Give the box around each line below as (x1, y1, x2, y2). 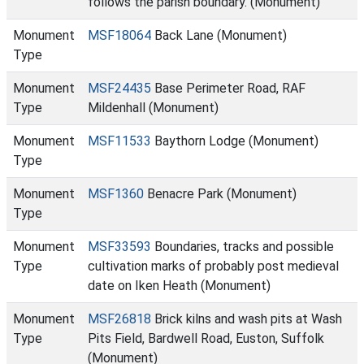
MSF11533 (88, 133, 151, 149)
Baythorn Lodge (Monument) (151, 133, 318, 149)
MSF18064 (88, 28, 151, 43)
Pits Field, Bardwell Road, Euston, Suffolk (88, 331, 324, 346)
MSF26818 (88, 311, 151, 327)
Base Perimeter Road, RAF (151, 80, 305, 96)
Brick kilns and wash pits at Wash (151, 311, 342, 327)
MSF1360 (88, 186, 144, 201)
